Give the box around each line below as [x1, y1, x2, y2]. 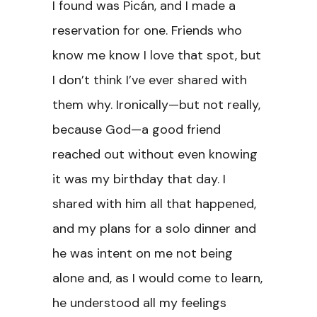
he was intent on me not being [52, 245, 233, 262]
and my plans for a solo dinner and [52, 220, 256, 237]
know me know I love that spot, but [52, 47, 261, 64]
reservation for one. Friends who [52, 22, 242, 39]
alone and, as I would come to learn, [52, 270, 263, 287]
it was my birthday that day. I [52, 171, 226, 188]
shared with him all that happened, [52, 195, 256, 212]
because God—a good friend [52, 121, 221, 138]
